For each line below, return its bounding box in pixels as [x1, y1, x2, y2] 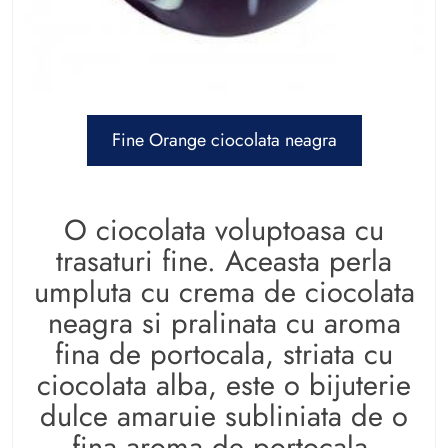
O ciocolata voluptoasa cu [64, 208, 384, 251]
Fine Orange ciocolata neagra [111, 126, 337, 153]
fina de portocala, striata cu [55, 332, 393, 375]
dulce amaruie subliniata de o [40, 394, 408, 437]
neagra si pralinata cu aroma [47, 301, 401, 344]
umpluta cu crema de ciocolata [33, 270, 415, 313]
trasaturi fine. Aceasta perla [56, 239, 392, 282]
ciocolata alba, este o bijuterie [37, 363, 411, 406]
